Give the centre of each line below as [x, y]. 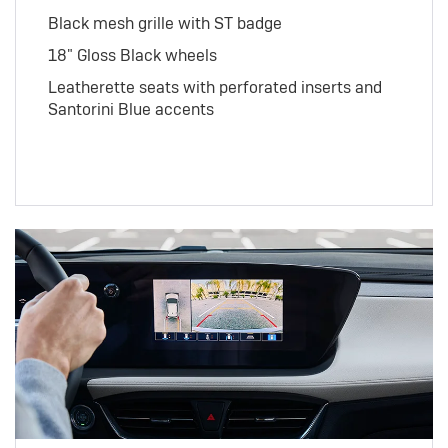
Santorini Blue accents [130, 110]
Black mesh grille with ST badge [164, 24]
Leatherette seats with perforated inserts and [214, 88]
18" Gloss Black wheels [132, 56]
